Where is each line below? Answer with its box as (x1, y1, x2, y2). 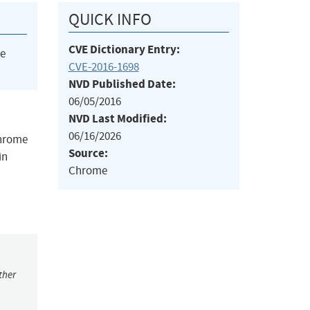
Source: (68, 145, 108, 162)
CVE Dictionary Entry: (68, 42, 180, 58)
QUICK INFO (68, 9, 152, 30)
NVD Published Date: (68, 76, 176, 93)
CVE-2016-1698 (68, 60, 139, 75)
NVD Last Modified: (68, 111, 167, 127)
